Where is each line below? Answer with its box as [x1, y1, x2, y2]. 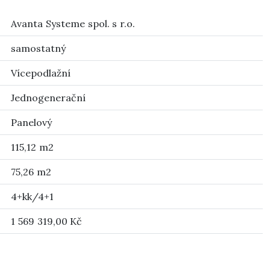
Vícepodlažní [11, 67, 71, 79]
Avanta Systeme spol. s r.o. [11, 17, 136, 30]
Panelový [11, 116, 52, 128]
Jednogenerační [11, 92, 86, 104]
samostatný [11, 42, 66, 54]
